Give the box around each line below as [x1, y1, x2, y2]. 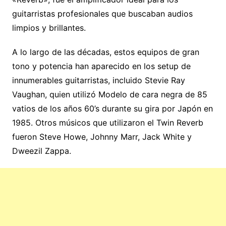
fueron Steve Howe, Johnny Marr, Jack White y [12, 131, 192, 142]
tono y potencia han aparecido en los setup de [12, 61, 191, 71]
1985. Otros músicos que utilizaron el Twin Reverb [12, 117, 203, 128]
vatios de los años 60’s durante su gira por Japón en [12, 103, 213, 114]
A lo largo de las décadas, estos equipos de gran [12, 46, 199, 57]
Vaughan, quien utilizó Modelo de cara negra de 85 [12, 89, 207, 99]
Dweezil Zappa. [12, 145, 74, 156]
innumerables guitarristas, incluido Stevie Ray [12, 75, 185, 85]
